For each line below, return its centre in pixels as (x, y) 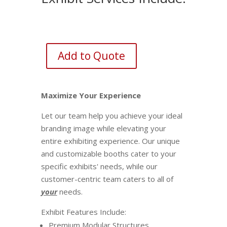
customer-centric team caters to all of (107, 179)
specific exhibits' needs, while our (99, 166)
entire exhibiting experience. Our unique (110, 141)
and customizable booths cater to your (108, 154)
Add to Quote (91, 55)
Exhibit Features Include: (83, 212)
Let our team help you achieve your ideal (111, 116)
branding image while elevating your (103, 128)
